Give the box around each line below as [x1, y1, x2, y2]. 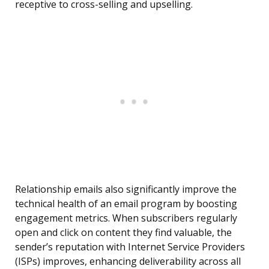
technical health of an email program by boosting [15, 197, 237, 211]
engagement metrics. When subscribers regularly [15, 211, 237, 225]
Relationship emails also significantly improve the [15, 183, 237, 196]
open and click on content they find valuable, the [15, 226, 232, 240]
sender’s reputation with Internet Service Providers [15, 240, 245, 254]
